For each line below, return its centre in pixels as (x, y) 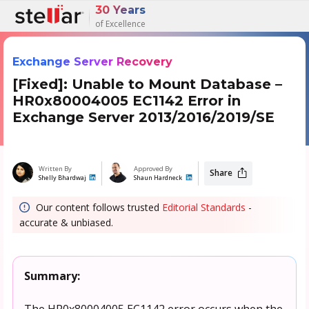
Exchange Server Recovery (92, 61)
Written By (55, 168)
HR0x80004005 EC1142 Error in (126, 100)
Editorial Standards (203, 207)
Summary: (52, 276)
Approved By (153, 168)
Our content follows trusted (96, 207)
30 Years (120, 10)
